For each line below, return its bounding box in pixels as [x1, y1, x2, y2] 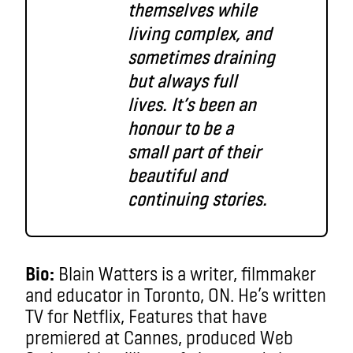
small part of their [128, 139, 261, 162]
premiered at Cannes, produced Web [25, 325, 293, 348]
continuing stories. [128, 187, 267, 210]
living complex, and [128, 21, 272, 44]
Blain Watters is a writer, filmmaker [54, 262, 316, 284]
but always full [128, 69, 237, 91]
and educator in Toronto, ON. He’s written [25, 283, 326, 306]
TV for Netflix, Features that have [25, 304, 267, 327]
